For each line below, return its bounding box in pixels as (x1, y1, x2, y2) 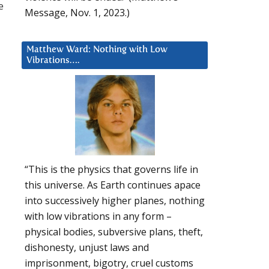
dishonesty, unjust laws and (25, 241, 149, 255)
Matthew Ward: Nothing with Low (26, 44, 168, 54)
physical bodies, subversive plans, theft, (25, 225, 203, 239)
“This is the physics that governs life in (25, 163, 198, 177)
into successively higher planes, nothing (25, 194, 205, 208)
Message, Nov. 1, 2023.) (25, 5, 130, 19)
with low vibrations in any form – (25, 210, 172, 223)
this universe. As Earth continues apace (25, 178, 201, 192)
